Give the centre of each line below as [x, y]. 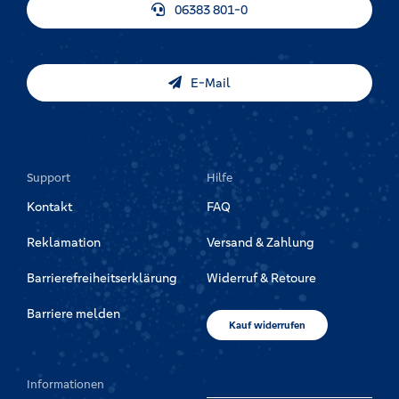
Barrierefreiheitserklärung [102, 277]
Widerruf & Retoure [261, 277]
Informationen [65, 384]
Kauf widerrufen [267, 325]
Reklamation [63, 242]
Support [48, 177]
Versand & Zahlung [260, 242]
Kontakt [49, 206]
